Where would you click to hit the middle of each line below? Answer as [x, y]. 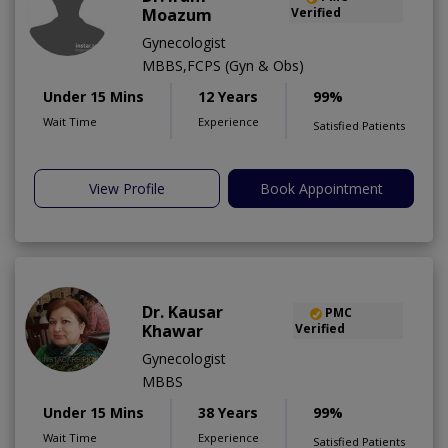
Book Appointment [321, 189]
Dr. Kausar [182, 312]
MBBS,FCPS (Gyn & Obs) [223, 66]
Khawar [172, 331]
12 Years [228, 97]
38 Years [228, 413]
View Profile [127, 189]
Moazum [177, 15]
